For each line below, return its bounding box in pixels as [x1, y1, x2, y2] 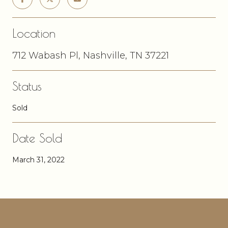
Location [12, 25, 55, 40]
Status [12, 78, 42, 93]
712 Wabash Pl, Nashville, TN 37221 [12, 49, 169, 61]
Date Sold [12, 130, 62, 145]
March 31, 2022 [12, 155, 65, 164]
